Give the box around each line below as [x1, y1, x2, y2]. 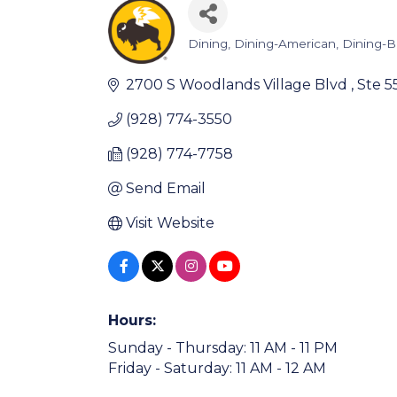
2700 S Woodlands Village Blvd [126, 76, 351, 93]
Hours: [108, 312, 156, 329]
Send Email [126, 180, 206, 197]
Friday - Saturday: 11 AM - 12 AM [108, 360, 326, 377]
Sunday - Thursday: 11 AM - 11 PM [108, 339, 338, 356]
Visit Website [126, 214, 214, 231]
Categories [187, 44, 284, 72]
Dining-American [234, 36, 336, 51]
